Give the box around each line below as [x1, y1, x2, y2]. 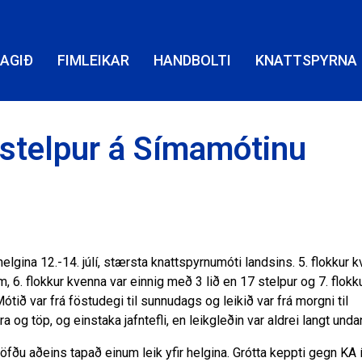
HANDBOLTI [154, 52, 232, 69]
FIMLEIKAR [57, 52, 130, 69]
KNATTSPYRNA [255, 52, 358, 69]
